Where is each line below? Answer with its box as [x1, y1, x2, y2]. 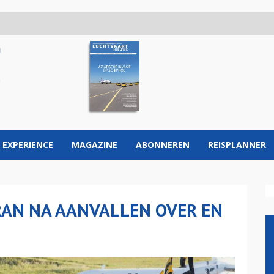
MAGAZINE [72, 139, 117, 150]
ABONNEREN [136, 139, 190, 150]
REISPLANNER [208, 139, 266, 150]
